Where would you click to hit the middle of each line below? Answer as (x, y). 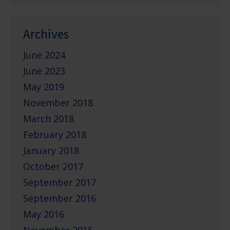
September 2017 (60, 182)
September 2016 (60, 198)
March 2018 (49, 119)
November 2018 (58, 103)
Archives (46, 34)
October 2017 (53, 166)
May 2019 (44, 87)
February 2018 (55, 135)
